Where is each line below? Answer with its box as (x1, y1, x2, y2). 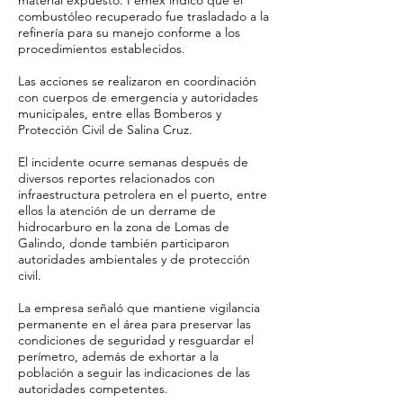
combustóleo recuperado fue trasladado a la (18, 8, 269, 24)
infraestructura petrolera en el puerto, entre (18, 186, 267, 202)
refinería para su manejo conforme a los (18, 24, 240, 40)
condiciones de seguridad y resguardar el (18, 332, 254, 348)
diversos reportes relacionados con (18, 170, 215, 186)
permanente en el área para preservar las (18, 316, 251, 332)
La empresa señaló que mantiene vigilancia (18, 300, 260, 316)
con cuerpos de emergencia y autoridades (18, 89, 258, 105)
